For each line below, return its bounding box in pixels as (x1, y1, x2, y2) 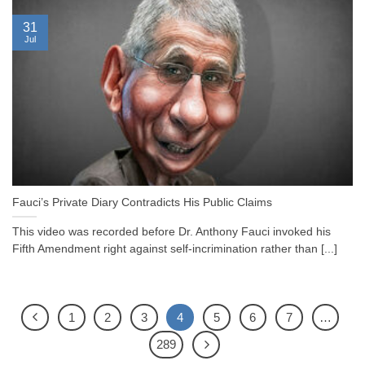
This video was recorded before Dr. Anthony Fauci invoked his (12, 226, 331, 239)
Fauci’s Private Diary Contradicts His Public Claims (12, 196, 272, 209)
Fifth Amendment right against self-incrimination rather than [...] (12, 243, 337, 256)
